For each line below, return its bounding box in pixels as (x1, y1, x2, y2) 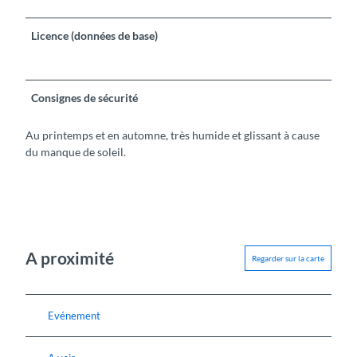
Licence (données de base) (31, 28, 159, 42)
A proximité (25, 248, 114, 269)
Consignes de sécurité (31, 90, 139, 104)
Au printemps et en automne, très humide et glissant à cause (25, 127, 320, 142)
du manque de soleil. (25, 144, 126, 159)
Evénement (48, 308, 100, 322)
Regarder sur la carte (252, 253, 324, 263)
